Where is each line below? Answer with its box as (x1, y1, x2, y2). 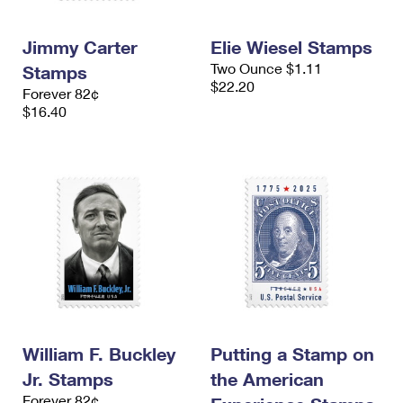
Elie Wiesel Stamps (210, 36, 372, 58)
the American (210, 368, 324, 390)
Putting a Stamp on (210, 343, 374, 364)
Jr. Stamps (22, 368, 113, 390)
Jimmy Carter (22, 36, 138, 58)
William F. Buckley (22, 343, 175, 364)
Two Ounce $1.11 (210, 59, 322, 76)
